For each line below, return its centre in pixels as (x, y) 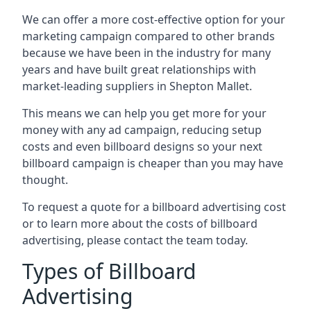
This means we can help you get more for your (144, 113)
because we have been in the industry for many (146, 52)
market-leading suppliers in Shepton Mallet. (137, 86)
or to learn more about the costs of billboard (140, 223)
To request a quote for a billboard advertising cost (154, 207)
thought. (45, 179)
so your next (228, 146)
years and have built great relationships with (139, 69)
